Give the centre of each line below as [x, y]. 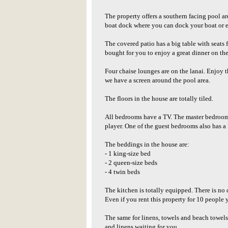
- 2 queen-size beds [131, 163]
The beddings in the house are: [147, 145]
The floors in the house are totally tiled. [159, 99]
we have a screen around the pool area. [158, 80]
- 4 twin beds [122, 172]
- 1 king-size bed [128, 154]
